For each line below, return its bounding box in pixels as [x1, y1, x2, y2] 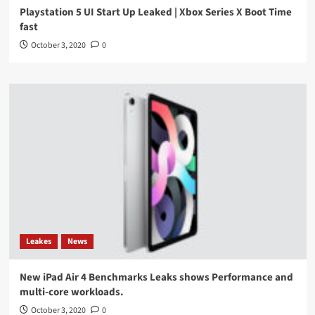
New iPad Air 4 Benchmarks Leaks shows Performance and [19, 269, 293, 285]
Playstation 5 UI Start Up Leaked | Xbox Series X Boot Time [19, 4, 292, 20]
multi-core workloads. [19, 284, 124, 300]
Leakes [25, 235, 51, 247]
